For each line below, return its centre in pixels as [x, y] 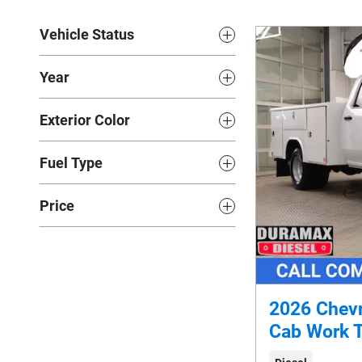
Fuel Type [71, 163]
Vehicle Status [87, 34]
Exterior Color [85, 120]
